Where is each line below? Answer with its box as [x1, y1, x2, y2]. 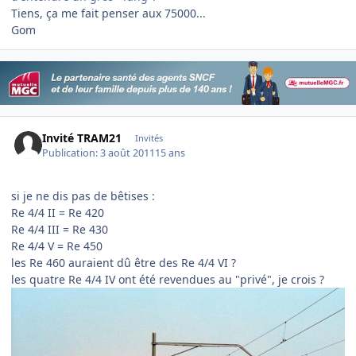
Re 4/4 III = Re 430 [11, 221, 108, 237]
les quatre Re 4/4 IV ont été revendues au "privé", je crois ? [11, 271, 324, 287]
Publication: [42, 145, 101, 160]
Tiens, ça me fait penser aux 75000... [11, 5, 206, 21]
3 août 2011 [100, 145, 156, 160]
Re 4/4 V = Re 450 [11, 238, 103, 253]
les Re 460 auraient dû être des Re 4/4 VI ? [11, 254, 236, 270]
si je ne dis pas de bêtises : [11, 188, 155, 203]
